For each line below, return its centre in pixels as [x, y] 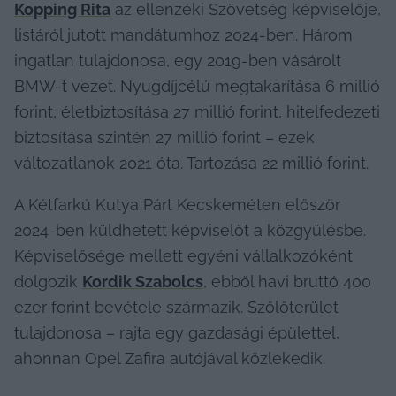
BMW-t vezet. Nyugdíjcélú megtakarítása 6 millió [197, 86]
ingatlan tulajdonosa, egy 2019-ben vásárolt [178, 60]
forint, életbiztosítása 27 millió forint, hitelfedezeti [197, 111]
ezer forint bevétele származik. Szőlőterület [176, 307]
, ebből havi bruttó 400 [287, 281]
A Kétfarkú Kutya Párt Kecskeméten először [177, 204]
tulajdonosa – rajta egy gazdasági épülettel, [177, 332]
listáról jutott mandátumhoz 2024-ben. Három [183, 34]
